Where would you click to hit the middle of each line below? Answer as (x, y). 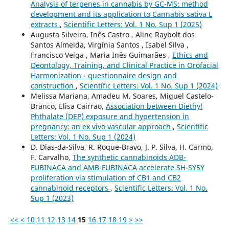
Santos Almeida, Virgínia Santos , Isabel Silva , (109, 44)
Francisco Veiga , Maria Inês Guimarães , (101, 55)
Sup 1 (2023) (52, 198)
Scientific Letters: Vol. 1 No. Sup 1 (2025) (133, 24)
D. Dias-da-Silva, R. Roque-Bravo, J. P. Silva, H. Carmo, (122, 147)
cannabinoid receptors (70, 188)
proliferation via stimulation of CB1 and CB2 (106, 177)
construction (53, 85)
